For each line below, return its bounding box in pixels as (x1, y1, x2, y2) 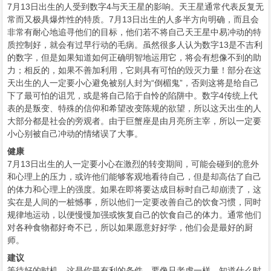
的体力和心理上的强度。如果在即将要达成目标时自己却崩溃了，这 (7, 184, 261, 194)
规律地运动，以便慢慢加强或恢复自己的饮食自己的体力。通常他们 (7, 210, 261, 220)
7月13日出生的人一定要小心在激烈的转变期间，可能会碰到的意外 (7, 159, 259, 169)
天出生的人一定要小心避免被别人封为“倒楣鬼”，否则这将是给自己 (7, 78, 259, 88)
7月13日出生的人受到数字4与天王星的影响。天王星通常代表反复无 (7, 2, 264, 11)
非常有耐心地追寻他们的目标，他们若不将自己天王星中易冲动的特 (7, 27, 261, 37)
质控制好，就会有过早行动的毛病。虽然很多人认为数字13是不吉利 (7, 40, 263, 50)
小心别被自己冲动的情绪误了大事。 (7, 129, 143, 139)
